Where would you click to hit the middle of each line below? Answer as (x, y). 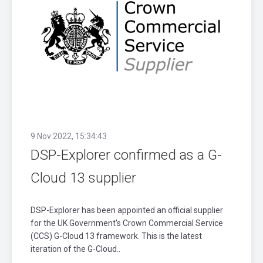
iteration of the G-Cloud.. (75, 249)
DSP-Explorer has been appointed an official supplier (127, 210)
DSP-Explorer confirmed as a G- (126, 155)
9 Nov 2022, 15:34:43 (69, 136)
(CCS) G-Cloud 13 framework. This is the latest (116, 236)
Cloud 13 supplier (83, 178)
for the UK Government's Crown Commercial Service (127, 223)
